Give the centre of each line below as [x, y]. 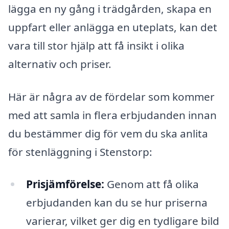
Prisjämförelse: [65, 184]
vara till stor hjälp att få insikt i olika [96, 46]
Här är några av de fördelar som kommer [111, 96]
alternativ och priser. [60, 64]
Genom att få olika [151, 184]
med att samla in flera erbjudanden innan [112, 115]
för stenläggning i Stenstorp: [80, 152]
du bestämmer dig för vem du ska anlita [108, 133]
